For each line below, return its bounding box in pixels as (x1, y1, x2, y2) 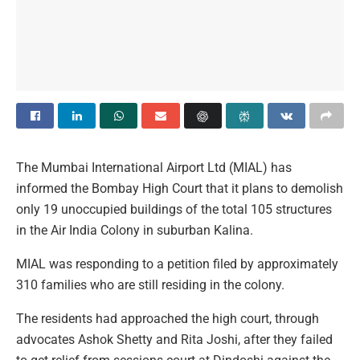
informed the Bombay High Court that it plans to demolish (16, 181, 343, 197)
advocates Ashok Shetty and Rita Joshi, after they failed (16, 332, 333, 348)
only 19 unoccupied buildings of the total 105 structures (16, 202, 332, 218)
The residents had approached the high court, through (16, 311, 319, 327)
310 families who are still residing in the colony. (16, 277, 284, 293)
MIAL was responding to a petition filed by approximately (16, 256, 338, 272)
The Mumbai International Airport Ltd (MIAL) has (16, 160, 292, 176)
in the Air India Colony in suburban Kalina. (16, 223, 253, 239)
